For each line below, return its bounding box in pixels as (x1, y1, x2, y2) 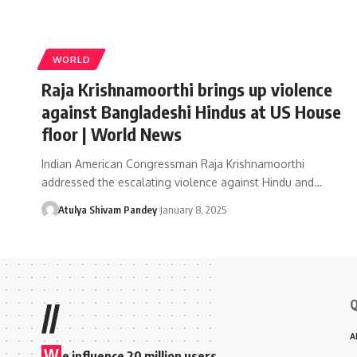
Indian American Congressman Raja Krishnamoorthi (41, 156, 304, 171)
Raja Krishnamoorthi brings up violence (41, 77, 332, 100)
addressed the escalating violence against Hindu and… (41, 175, 322, 189)
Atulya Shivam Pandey (57, 202, 157, 216)
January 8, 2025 (159, 202, 226, 216)
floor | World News (41, 122, 182, 145)
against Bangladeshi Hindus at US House (41, 100, 341, 123)
